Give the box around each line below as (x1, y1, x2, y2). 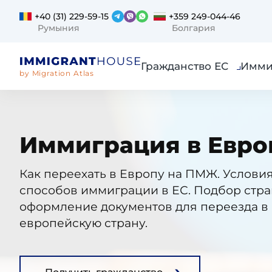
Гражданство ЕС (141, 60, 228, 72)
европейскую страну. (19, 216, 148, 230)
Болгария (172, 22, 216, 33)
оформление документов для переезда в (19, 200, 268, 214)
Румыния (38, 22, 80, 33)
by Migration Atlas (19, 69, 95, 78)
